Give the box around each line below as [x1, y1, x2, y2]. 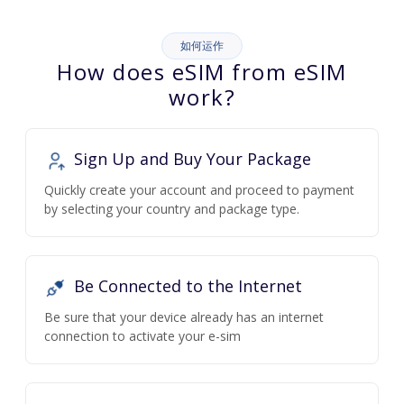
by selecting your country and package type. [44, 200, 299, 218]
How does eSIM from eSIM [57, 57, 347, 87]
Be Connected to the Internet [69, 275, 302, 298]
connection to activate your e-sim [44, 327, 241, 345]
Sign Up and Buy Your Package [69, 148, 311, 170]
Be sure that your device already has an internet [44, 308, 324, 326]
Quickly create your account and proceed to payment [44, 181, 354, 199]
